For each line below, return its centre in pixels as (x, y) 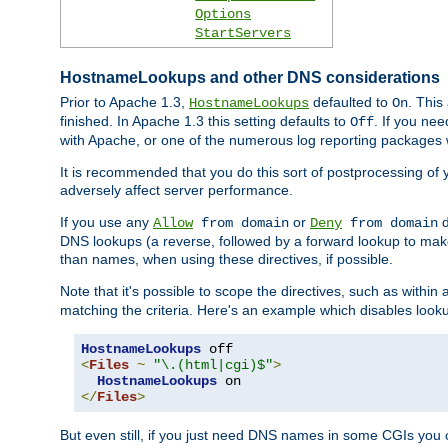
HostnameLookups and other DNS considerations (250, 77)
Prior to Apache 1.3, (124, 102)
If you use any (106, 222)
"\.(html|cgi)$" (213, 365)
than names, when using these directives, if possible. (226, 259)
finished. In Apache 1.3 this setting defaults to (205, 121)
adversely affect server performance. (176, 190)
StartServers (243, 33)
